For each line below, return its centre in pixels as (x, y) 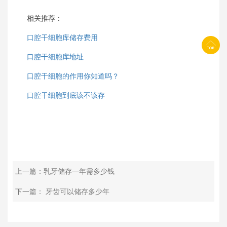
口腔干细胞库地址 (55, 57)
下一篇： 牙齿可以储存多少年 (62, 192)
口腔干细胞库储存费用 (62, 37)
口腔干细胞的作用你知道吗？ (73, 76)
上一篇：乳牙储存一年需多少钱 (65, 171)
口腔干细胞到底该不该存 (66, 95)
